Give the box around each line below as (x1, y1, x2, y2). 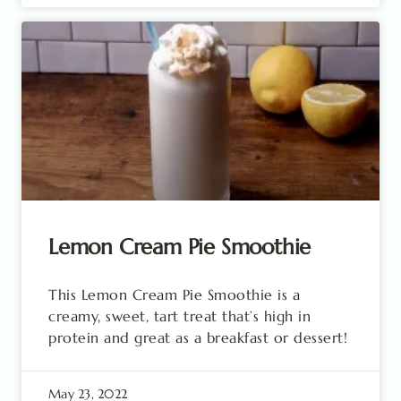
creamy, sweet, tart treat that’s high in (48, 307, 311, 325)
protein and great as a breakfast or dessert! (48, 328, 347, 346)
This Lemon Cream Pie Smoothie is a (48, 286, 300, 303)
